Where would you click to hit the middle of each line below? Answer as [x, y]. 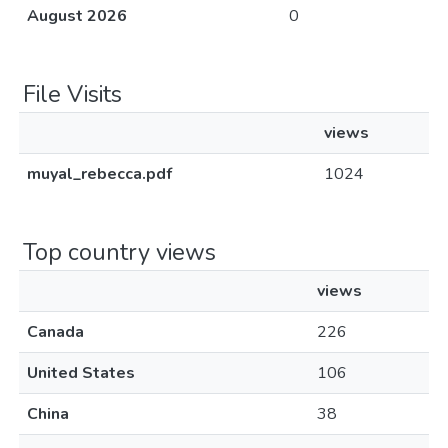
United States [81, 373]
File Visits [72, 94]
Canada [55, 332]
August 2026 [77, 16]
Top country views [119, 252]
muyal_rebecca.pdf [99, 174]
